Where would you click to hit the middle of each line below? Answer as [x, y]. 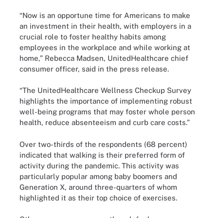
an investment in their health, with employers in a [105, 26]
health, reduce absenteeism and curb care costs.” [105, 122]
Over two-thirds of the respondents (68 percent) [103, 144]
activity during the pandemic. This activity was [99, 165]
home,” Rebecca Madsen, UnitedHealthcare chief [104, 58]
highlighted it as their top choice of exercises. [98, 198]
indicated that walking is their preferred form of [102, 155]
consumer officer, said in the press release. [94, 69]
